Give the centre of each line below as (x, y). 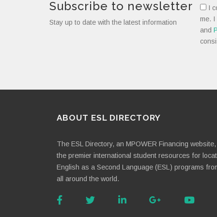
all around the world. (88, 179)
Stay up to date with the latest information (113, 22)
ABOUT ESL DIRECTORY (109, 118)
